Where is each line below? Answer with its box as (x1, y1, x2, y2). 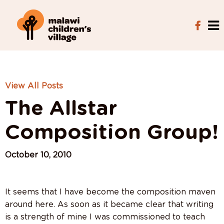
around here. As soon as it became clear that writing (5, 200, 213, 208)
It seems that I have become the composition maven (5, 188, 215, 196)
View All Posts (5, 82, 63, 90)
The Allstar (5, 98, 117, 119)
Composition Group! (5, 122, 218, 143)
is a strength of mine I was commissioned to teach (5, 213, 205, 221)
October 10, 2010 (5, 151, 71, 159)
